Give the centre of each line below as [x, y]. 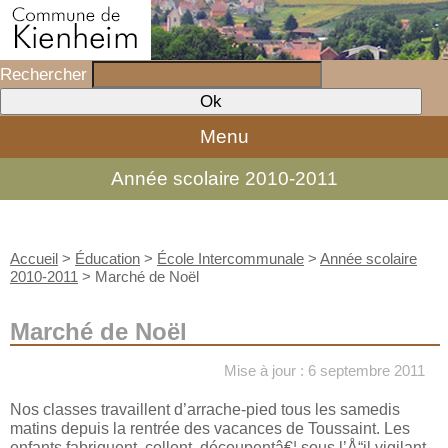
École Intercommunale [230, 258]
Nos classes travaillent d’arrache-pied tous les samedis [205, 408]
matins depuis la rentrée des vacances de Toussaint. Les [210, 427]
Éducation [107, 258]
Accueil [34, 258]
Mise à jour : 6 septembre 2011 [325, 370]
